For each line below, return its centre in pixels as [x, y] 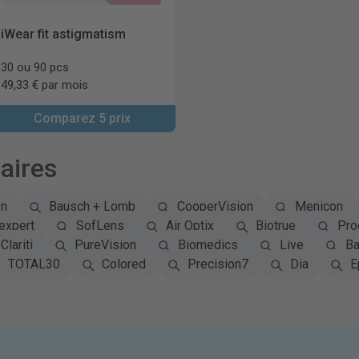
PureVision [105, 245]
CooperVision [215, 206]
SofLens [100, 226]
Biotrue [275, 226]
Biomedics [208, 245]
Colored [123, 264]
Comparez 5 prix [83, 118]
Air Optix [190, 226]
